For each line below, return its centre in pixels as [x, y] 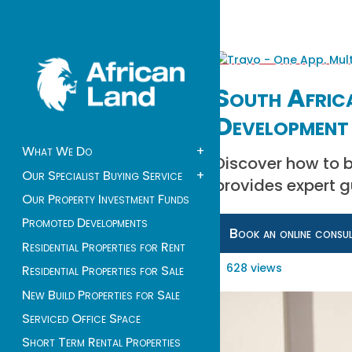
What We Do [57, 152]
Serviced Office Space [81, 318]
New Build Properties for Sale [101, 295]
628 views [254, 268]
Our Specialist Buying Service [102, 175]
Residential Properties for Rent [104, 247]
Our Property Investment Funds [106, 200]
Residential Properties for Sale [103, 271]
